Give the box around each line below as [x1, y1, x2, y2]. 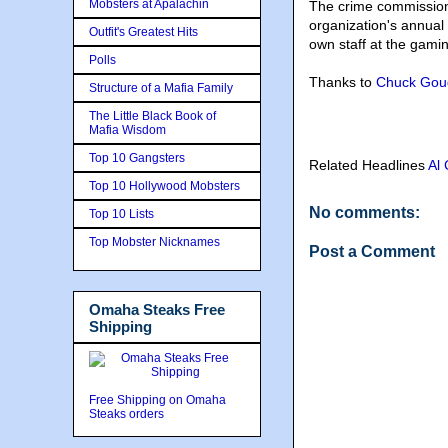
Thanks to [309, 74, 376, 90]
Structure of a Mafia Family [89, 80, 233, 95]
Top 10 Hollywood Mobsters [89, 178, 240, 193]
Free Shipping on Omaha [89, 393, 226, 407]
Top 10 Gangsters [89, 150, 185, 165]
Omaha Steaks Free [89, 300, 225, 318]
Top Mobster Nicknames [89, 234, 220, 249]
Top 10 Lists [89, 206, 154, 221]
